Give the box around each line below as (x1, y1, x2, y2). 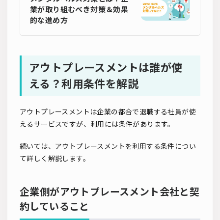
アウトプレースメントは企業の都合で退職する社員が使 (20, 107, 196, 116)
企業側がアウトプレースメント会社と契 (20, 185, 200, 197)
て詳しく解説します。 (20, 154, 90, 163)
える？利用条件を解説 (29, 77, 138, 90)
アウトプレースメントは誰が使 (29, 60, 183, 74)
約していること (20, 200, 89, 212)
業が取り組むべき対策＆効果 (30, 4, 129, 14)
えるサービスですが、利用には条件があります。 (20, 119, 175, 128)
